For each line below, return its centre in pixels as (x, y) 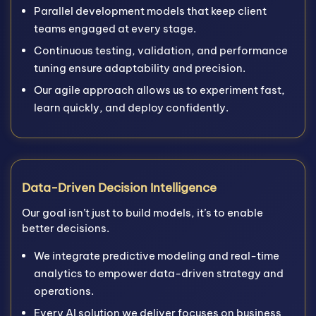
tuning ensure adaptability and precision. (140, 68)
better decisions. (66, 228)
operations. (64, 291)
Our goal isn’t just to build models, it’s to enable (142, 213)
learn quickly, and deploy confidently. (131, 108)
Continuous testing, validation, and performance (161, 50)
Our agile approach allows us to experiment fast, (159, 90)
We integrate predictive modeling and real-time (157, 256)
